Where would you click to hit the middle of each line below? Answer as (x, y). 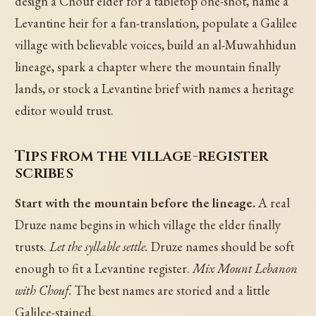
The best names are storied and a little (171, 290)
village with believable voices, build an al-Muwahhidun (156, 44)
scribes (44, 173)
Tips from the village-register (142, 156)
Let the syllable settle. (99, 246)
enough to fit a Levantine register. (104, 268)
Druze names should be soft (221, 246)
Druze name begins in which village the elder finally (148, 224)
